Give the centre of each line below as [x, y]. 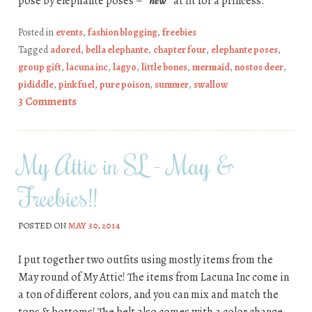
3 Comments [47, 102]
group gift [39, 68]
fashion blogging [122, 33]
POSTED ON [43, 225]
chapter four [179, 50]
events [69, 33]
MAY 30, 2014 [94, 225]
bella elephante [117, 50]
